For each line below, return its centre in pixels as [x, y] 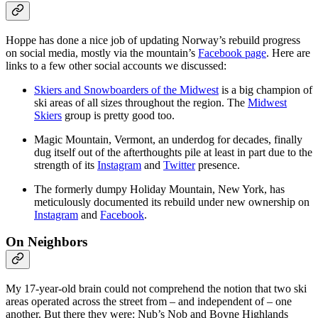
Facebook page [232, 53]
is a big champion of [265, 89]
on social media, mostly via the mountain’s [102, 53]
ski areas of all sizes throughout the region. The [141, 102]
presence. [218, 165]
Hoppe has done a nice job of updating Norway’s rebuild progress [153, 40]
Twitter [179, 165]
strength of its [66, 165]
